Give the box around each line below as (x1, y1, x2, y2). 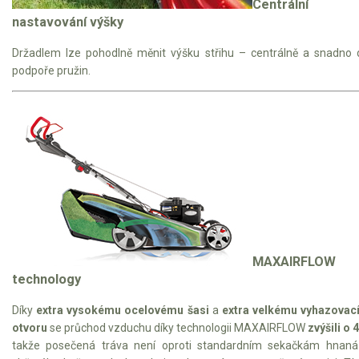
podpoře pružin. (12, 64, 91, 78)
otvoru (12, 321, 47, 335)
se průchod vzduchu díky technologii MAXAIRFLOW (47, 321, 308, 335)
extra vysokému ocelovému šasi (36, 304, 209, 317)
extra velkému (221, 304, 297, 317)
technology (12, 271, 81, 287)
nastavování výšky (12, 14, 123, 30)
